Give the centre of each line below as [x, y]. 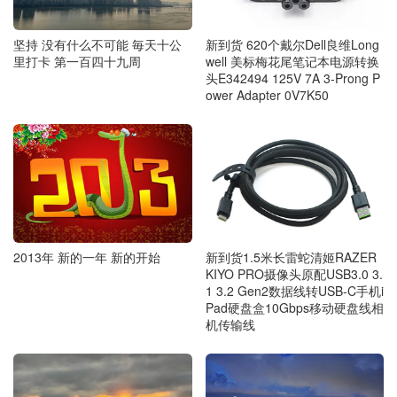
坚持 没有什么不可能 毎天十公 [97, 45]
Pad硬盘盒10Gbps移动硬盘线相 [294, 308]
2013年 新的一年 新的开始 [87, 257]
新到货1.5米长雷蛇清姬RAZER [291, 257]
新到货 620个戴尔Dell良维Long [292, 45]
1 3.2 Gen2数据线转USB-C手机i [294, 291]
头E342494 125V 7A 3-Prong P [292, 78]
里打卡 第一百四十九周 [77, 62]
